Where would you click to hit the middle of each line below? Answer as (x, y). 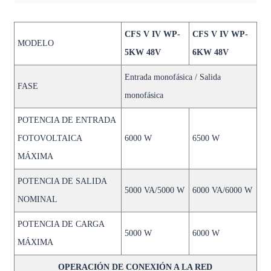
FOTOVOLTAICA (49, 138)
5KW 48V (142, 52)
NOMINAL (37, 199)
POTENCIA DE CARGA (60, 224)
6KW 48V (210, 52)
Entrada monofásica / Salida (172, 77)
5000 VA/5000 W (154, 190)
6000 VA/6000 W (222, 190)
